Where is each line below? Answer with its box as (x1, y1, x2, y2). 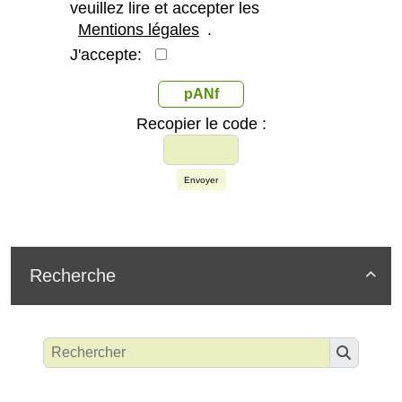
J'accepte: (70, 46, 155, 65)
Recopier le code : (135, 115, 267, 134)
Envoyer (184, 174, 218, 185)
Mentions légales (78, 21, 199, 39)
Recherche (30, 266, 116, 286)
